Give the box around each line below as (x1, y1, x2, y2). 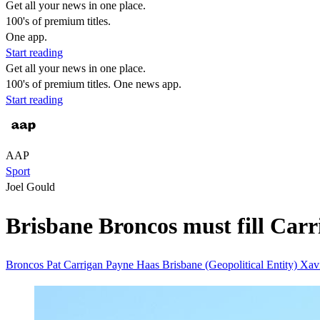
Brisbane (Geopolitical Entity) (162, 258, 300, 271)
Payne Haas (106, 258, 162, 271)
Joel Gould (6, 181, 55, 193)
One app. (6, 31, 47, 43)
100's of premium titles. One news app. (6, 78, 181, 90)
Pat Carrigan (46, 258, 106, 271)
